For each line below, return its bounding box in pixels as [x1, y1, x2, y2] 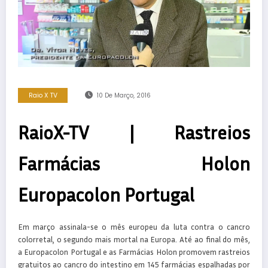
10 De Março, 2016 [96, 91, 151, 100]
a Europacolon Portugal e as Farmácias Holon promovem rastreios [18, 247, 250, 257]
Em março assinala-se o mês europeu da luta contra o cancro [18, 222, 250, 232]
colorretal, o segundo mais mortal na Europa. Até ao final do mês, [18, 234, 250, 245]
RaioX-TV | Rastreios [18, 121, 250, 144]
